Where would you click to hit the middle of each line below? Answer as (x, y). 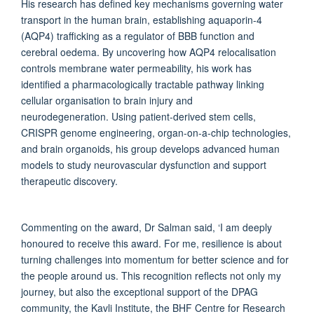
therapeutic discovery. (69, 180)
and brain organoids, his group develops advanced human (150, 148)
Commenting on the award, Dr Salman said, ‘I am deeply (146, 227)
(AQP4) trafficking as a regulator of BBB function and (138, 35)
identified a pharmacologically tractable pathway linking (143, 84)
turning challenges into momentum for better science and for (155, 259)
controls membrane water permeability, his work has (136, 68)
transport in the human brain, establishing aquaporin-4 (142, 19)
